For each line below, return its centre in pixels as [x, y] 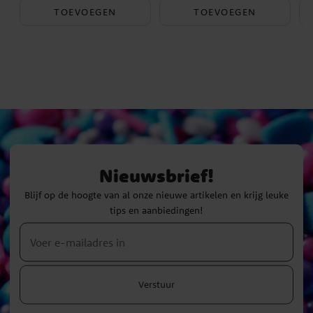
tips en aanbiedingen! [156, 210]
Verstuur [156, 284]
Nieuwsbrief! [156, 175]
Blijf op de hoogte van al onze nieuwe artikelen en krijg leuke [156, 195]
